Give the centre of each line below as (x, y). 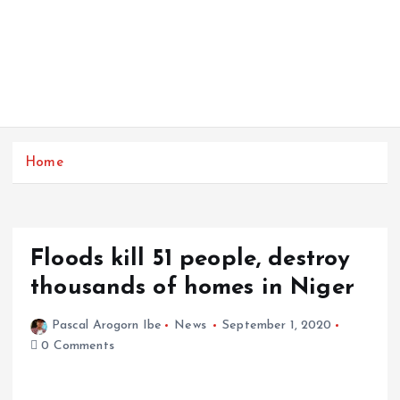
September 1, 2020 (277, 326)
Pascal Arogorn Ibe (107, 326)
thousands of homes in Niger (192, 288)
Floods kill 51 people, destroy (191, 260)
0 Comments (76, 346)
